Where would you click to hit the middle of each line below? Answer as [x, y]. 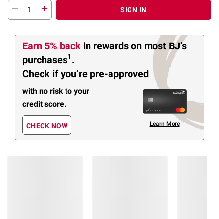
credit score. [44, 104]
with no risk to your [56, 91]
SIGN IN [133, 10]
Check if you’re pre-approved [86, 74]
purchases [45, 59]
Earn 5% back [53, 46]
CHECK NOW [47, 126]
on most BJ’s [159, 46]
